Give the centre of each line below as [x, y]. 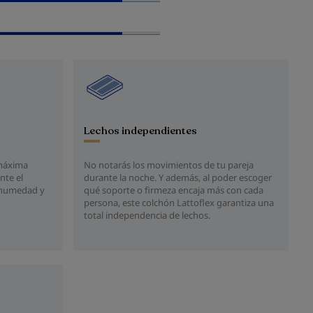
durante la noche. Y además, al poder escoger [178, 177]
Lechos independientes [140, 131]
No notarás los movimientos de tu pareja [169, 165]
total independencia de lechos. [147, 215]
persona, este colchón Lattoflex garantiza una [179, 203]
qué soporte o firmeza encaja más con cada [174, 190]
